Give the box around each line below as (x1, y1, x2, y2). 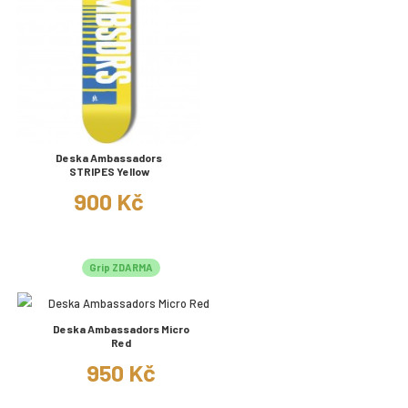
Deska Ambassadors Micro (53, 321, 189, 335)
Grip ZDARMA (89, 260, 153, 273)
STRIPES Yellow (68, 164, 149, 178)
